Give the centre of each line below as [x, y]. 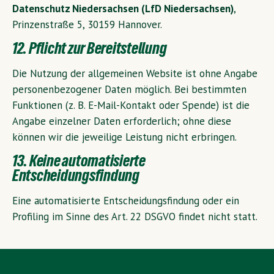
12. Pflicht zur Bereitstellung [90, 50]
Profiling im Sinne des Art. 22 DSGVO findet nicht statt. [135, 216]
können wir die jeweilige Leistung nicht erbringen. [124, 137]
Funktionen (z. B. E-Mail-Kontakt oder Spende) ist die [131, 105]
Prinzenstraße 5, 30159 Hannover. [87, 25]
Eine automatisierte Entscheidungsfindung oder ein [126, 200]
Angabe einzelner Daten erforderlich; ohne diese [122, 121]
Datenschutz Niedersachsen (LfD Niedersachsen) [123, 9]
